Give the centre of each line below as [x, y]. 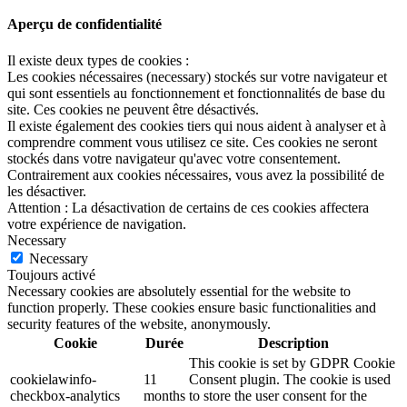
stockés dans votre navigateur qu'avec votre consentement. [174, 158]
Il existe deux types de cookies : [98, 60]
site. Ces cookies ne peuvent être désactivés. [133, 109]
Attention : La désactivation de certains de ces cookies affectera [188, 207]
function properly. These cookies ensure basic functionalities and [192, 307]
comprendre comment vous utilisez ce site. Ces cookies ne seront [192, 142]
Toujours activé [51, 274]
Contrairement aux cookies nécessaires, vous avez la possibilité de [196, 174]
